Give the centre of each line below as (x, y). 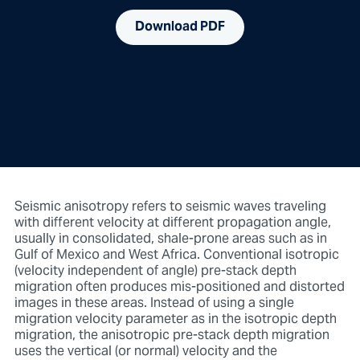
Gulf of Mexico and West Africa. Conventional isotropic (176, 255)
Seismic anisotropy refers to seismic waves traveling (170, 207)
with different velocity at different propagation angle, (172, 223)
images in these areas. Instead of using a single (154, 303)
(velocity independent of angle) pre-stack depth (155, 271)
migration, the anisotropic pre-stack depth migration (172, 335)
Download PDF (180, 27)
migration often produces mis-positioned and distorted (179, 287)
